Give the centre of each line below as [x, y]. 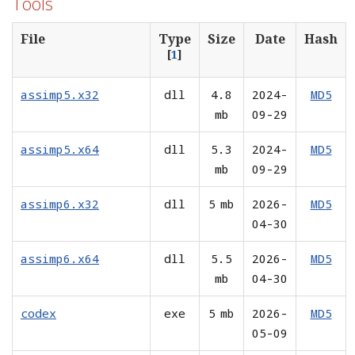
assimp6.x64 [60, 258]
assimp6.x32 [60, 203]
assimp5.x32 [60, 94]
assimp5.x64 [60, 149]
